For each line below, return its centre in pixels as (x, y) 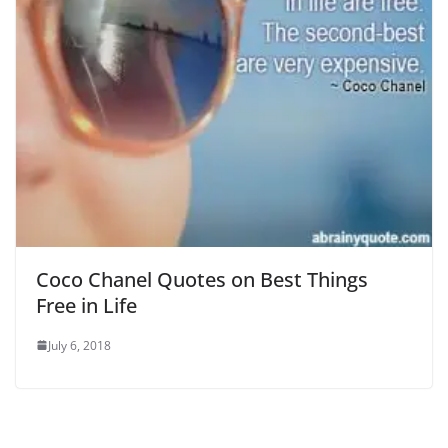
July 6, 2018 (79, 345)
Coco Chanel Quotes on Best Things (202, 279)
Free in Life (86, 305)
